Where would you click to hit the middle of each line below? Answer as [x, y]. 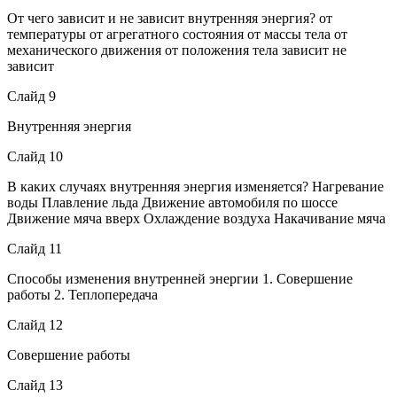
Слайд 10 [35, 156]
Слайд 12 [35, 324]
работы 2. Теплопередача [82, 294]
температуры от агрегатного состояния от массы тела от [177, 34]
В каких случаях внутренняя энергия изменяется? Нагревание [195, 186]
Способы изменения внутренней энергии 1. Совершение [180, 278]
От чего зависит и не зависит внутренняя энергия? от [170, 18]
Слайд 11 [35, 248]
